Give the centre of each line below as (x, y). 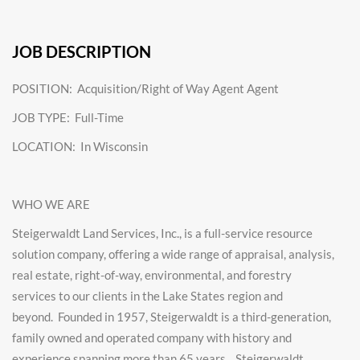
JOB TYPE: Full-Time (68, 117)
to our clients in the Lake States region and (171, 296)
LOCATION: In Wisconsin (80, 146)
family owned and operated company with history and (152, 337)
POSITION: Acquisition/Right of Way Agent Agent (145, 88)
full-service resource (258, 233)
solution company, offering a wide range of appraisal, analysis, (173, 254)
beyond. (35, 317)
